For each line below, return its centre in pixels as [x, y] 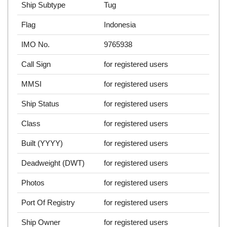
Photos [33, 183]
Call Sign [36, 64]
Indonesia [120, 25]
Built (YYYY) [42, 143]
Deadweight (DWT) [53, 163]
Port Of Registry [48, 203]
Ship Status [41, 104]
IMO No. [36, 45]
